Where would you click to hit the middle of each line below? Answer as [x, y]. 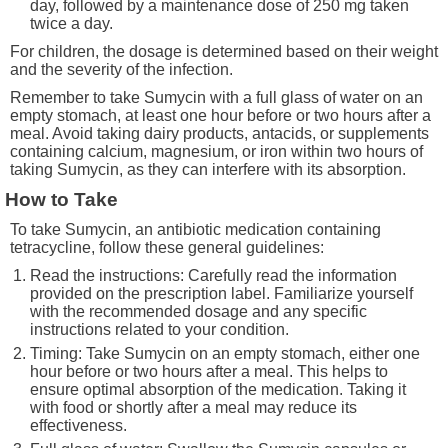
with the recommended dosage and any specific [198, 311]
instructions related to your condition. [159, 329]
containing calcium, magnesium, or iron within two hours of [216, 151]
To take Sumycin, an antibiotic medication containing [195, 229]
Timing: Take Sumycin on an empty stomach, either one [225, 353]
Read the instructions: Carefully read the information [213, 275]
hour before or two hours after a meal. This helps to [209, 371]
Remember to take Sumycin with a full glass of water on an [216, 97]
